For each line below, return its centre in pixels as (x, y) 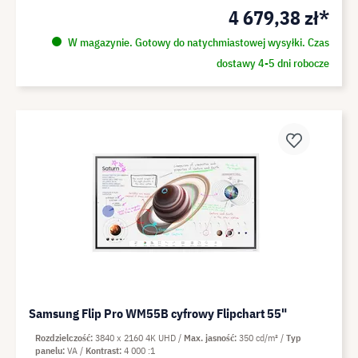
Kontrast (102, 350)
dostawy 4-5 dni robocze (272, 63)
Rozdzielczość (63, 337)
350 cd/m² (260, 337)
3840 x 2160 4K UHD (137, 337)
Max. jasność (209, 337)
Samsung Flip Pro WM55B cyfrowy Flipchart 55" (158, 313)
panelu (49, 350)
